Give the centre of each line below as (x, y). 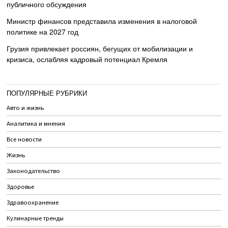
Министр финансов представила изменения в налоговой (102, 21)
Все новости (24, 140)
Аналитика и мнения (36, 124)
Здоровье (21, 187)
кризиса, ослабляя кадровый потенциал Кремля (87, 59)
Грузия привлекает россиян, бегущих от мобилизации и (100, 49)
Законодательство (34, 171)
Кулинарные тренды (35, 219)
